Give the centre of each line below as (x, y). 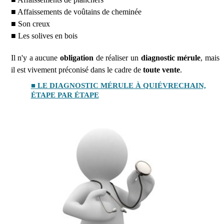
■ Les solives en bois (44, 35)
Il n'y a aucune (35, 57)
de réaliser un (117, 57)
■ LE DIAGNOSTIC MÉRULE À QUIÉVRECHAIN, (118, 85)
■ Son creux (30, 23)
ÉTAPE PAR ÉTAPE (65, 95)
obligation (77, 57)
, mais (210, 57)
